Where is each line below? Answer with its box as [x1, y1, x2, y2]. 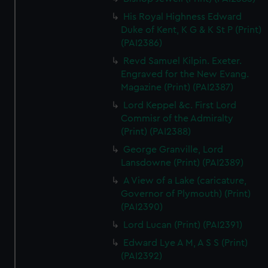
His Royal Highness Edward [123, 12, 242, 22]
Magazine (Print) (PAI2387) [121, 83, 234, 92]
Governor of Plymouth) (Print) [121, 189, 251, 199]
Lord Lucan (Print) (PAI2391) [123, 220, 243, 230]
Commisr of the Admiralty [121, 114, 234, 123]
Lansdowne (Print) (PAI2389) [121, 158, 244, 167]
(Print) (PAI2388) [121, 127, 191, 136]
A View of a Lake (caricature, [123, 176, 247, 185]
